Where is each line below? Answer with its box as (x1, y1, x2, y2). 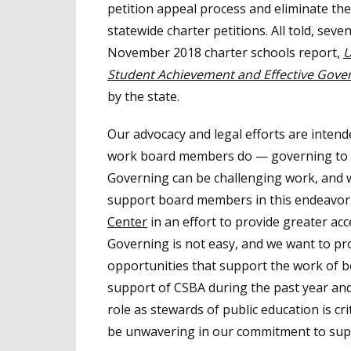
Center (107, 213, 147, 231)
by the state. (107, 88, 179, 106)
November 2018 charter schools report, (107, 44, 343, 62)
